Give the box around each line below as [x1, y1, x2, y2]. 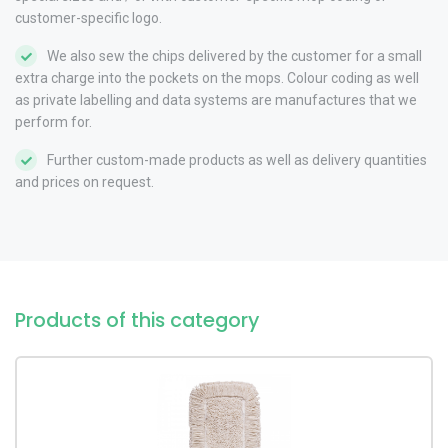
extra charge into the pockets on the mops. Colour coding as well [15, 69, 419, 86]
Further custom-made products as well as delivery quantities [47, 151, 427, 168]
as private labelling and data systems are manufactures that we [15, 91, 417, 108]
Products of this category [15, 305, 259, 334]
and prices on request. [15, 173, 154, 190]
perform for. [15, 113, 92, 130]
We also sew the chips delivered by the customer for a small [47, 47, 422, 64]
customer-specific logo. [15, 9, 162, 26]
